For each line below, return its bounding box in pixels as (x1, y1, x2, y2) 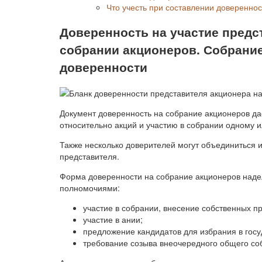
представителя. (60, 150, 119, 162)
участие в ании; (83, 213, 143, 225)
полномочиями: (60, 181, 120, 194)
